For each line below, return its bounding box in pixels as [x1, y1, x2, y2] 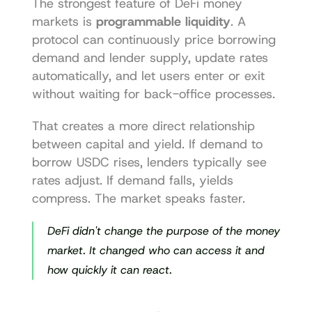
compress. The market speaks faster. [31, 189, 245, 207]
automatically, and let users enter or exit [31, 67, 265, 84]
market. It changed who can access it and [47, 242, 265, 258]
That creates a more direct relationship [31, 117, 255, 134]
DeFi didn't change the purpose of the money [47, 223, 280, 238]
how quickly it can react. [47, 262, 172, 277]
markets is [31, 13, 96, 30]
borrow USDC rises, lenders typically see [31, 153, 267, 171]
